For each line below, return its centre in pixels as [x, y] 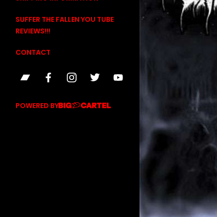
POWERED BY [37, 105]
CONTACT [33, 52]
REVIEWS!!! [33, 31]
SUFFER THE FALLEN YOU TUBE [65, 19]
